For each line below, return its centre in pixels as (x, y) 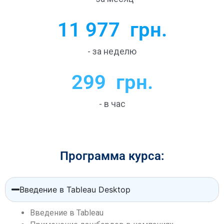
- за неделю (112, 51)
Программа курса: (112, 156)
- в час (112, 103)
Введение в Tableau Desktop (75, 189)
